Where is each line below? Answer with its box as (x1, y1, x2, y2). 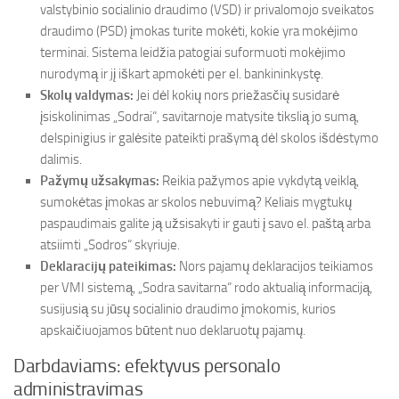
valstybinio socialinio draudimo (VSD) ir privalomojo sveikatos (40, 2, 374, 18)
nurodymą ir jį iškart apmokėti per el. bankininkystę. (40, 66, 323, 82)
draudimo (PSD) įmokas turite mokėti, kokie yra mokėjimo (40, 23, 358, 39)
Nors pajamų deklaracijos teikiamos (176, 258, 373, 274)
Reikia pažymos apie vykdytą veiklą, (159, 173, 359, 189)
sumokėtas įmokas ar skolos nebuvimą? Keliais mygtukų (40, 194, 352, 210)
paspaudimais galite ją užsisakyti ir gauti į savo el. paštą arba (40, 216, 370, 232)
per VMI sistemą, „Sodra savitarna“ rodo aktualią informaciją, (40, 280, 372, 296)
